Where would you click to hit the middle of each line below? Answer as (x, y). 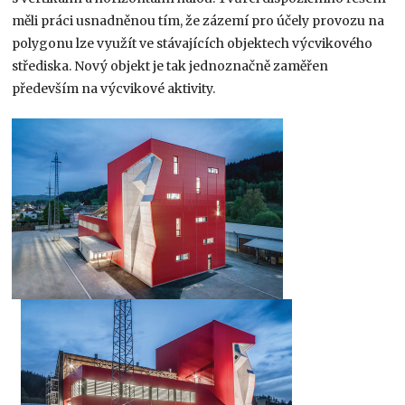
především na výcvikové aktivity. (114, 88)
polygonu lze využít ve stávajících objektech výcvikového (193, 43)
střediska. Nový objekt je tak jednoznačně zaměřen (170, 66)
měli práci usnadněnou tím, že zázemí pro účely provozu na (198, 20)
